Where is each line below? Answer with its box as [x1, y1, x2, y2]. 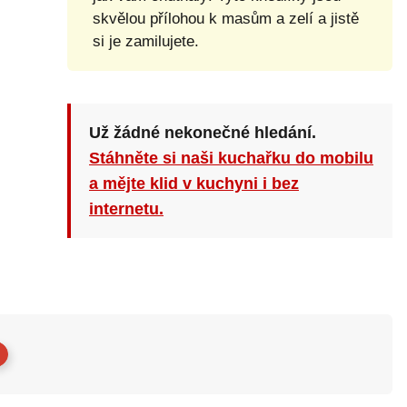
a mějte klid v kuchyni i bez [88, 174, 299, 193]
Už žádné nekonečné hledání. [88, 124, 316, 142]
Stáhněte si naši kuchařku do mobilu [88, 149, 373, 167]
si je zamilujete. [92, 33, 199, 50]
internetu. [88, 200, 164, 218]
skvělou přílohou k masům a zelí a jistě [92, 10, 359, 27]
